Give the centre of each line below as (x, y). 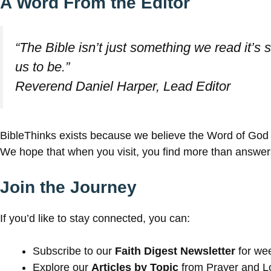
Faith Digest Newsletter (175, 251)
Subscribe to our (74, 251)
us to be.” (42, 67)
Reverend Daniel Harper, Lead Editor (123, 86)
